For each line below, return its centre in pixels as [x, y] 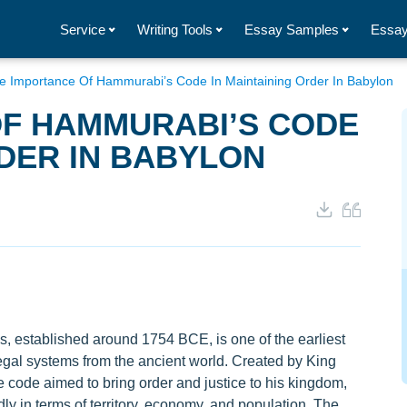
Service [83, 29]
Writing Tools [175, 29]
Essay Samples [292, 29]
